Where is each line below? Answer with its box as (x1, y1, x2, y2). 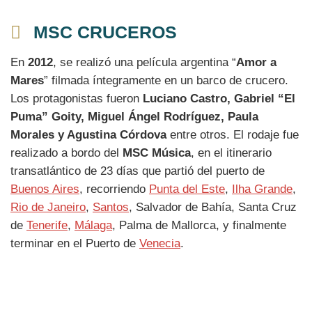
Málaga (75, 218, 112, 232)
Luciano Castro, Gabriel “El (143, 91, 295, 105)
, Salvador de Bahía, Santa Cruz (129, 200, 297, 214)
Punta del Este (149, 182, 225, 196)
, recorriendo (79, 182, 149, 196)
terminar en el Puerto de (10, 236, 139, 250)
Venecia (139, 236, 180, 250)
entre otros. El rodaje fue (166, 127, 299, 141)
